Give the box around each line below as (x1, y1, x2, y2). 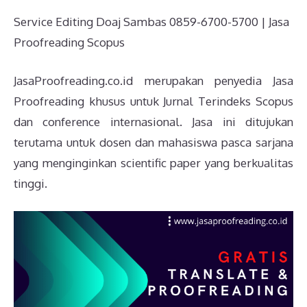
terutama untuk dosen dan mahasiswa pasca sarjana (14, 134, 293, 149)
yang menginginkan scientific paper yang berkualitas (14, 155, 293, 170)
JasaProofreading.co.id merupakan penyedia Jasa (14, 73, 293, 88)
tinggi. (14, 175, 47, 191)
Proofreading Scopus (14, 35, 125, 50)
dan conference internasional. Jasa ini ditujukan (14, 114, 293, 129)
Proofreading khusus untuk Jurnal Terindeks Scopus (14, 93, 293, 108)
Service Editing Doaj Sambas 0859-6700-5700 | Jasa (14, 14, 289, 29)
